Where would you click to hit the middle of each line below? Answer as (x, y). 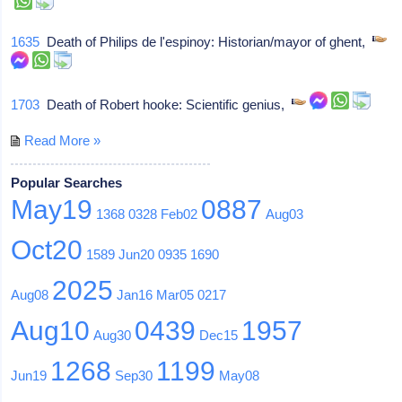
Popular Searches (67, 182)
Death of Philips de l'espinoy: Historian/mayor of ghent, (206, 41)
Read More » (63, 140)
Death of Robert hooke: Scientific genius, (166, 104)
